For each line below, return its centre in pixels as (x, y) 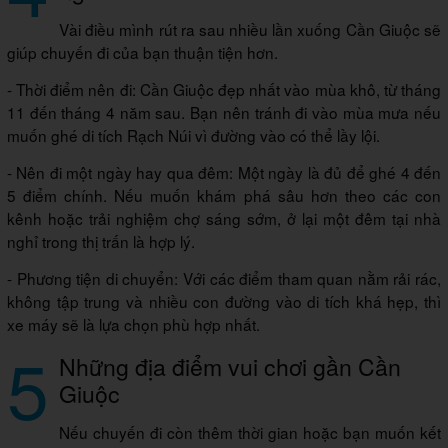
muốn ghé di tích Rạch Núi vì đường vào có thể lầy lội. (193, 135)
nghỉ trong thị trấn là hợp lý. (103, 241)
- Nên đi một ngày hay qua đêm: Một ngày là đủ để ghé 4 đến (224, 172)
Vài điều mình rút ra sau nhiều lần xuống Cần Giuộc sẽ (250, 29)
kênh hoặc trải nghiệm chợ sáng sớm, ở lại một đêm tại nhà (224, 218)
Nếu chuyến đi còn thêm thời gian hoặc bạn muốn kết (250, 432)
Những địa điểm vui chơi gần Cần (230, 366)
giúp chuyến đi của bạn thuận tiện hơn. (142, 52)
